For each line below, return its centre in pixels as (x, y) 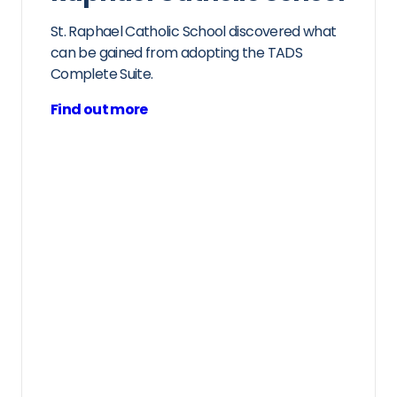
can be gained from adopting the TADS (176, 53)
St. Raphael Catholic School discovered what (194, 31)
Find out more (99, 109)
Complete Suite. (102, 74)
